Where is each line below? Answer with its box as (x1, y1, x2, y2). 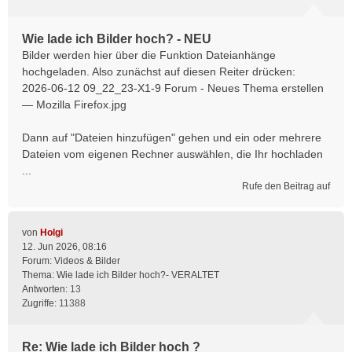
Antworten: (22, 284, 70, 295)
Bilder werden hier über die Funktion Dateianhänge (22, 49, 276, 61)
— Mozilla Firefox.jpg (22, 98, 126, 111)
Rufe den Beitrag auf (242, 181, 330, 192)
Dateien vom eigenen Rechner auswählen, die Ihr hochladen (22, 148, 323, 160)
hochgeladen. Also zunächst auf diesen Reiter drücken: (22, 65, 295, 78)
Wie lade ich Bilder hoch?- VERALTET (57, 269, 219, 280)
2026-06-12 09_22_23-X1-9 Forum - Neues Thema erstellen (22, 82, 324, 94)
